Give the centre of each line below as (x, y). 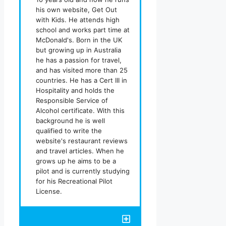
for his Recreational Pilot (74, 181)
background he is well (70, 120)
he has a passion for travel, (79, 60)
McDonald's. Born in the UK (79, 40)
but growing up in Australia (78, 50)
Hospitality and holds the (75, 90)
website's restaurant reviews (82, 140)
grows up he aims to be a (76, 161)
